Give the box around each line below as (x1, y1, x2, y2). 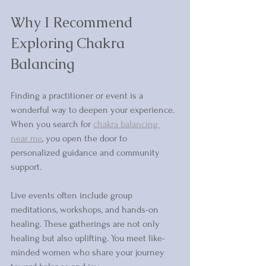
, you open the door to (42, 133, 129, 144)
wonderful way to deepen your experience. (11, 104, 177, 116)
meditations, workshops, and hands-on (11, 204, 161, 216)
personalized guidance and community (11, 147, 162, 159)
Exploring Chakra (11, 34, 128, 53)
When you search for (11, 119, 93, 130)
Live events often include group (11, 190, 135, 201)
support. (11, 161, 42, 173)
